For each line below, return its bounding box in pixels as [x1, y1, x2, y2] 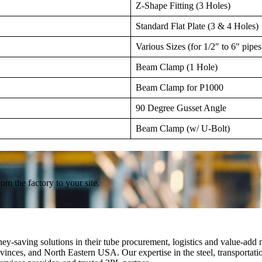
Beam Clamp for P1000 [136, 82, 223, 92]
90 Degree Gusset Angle [136, 102, 226, 113]
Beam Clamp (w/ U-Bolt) [136, 123, 230, 133]
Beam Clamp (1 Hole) [136, 61, 218, 72]
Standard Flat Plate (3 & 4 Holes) [136, 20, 258, 31]
